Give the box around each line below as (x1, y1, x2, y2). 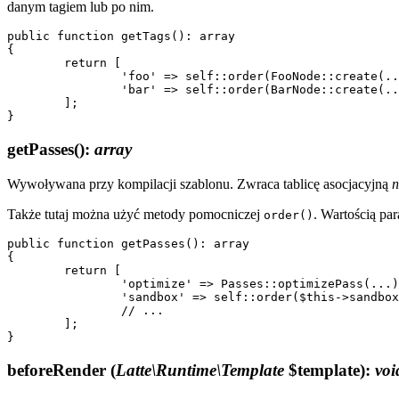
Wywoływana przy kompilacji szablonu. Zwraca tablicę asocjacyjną (7, 176, 392, 192)
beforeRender (7, 361, 110, 380)
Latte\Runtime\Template (116, 361, 284, 380)
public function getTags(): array (7, 29, 235, 43)
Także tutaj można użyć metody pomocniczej (7, 207, 264, 223)
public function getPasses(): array (7, 237, 249, 251)
